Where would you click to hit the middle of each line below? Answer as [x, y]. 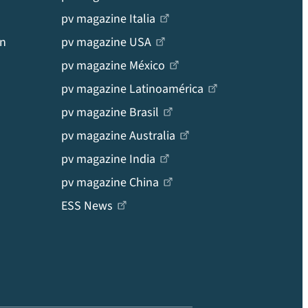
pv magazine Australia [118, 135]
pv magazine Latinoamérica [132, 89]
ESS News [87, 206]
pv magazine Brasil [110, 112]
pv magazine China [110, 182]
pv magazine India [108, 159]
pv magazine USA [106, 42]
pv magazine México [113, 65]
